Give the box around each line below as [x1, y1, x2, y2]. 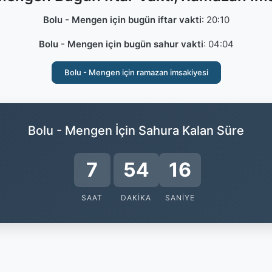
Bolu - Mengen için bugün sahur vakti [38, 38, 203, 50]
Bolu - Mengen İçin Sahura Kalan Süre [28, 123, 244, 138]
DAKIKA [121, 193, 151, 202]
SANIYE [165, 193, 195, 202]
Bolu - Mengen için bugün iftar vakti [42, 14, 202, 25]
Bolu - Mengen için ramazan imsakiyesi [64, 67, 208, 77]
